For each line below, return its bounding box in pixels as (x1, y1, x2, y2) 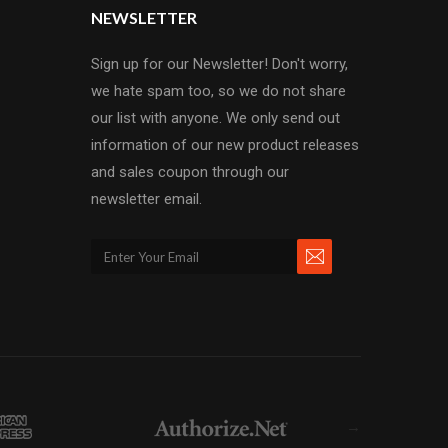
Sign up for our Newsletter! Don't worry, (91, 55, 348, 73)
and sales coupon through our (91, 163, 289, 181)
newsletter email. (91, 190, 202, 208)
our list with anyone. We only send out (91, 109, 340, 127)
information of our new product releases (91, 136, 359, 154)
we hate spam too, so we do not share (91, 82, 346, 100)
